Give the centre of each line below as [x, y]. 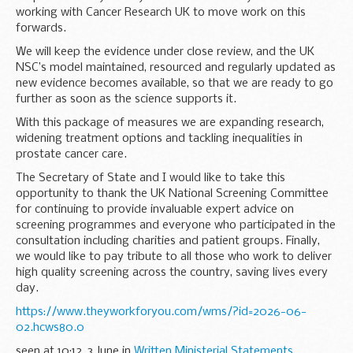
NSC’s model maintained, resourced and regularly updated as [176, 67]
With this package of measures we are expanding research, [170, 123]
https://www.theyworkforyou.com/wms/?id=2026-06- [161, 312]
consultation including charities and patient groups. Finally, [168, 241]
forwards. [41, 28]
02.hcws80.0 [50, 327]
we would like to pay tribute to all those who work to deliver [174, 256]
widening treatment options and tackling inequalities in [159, 138]
